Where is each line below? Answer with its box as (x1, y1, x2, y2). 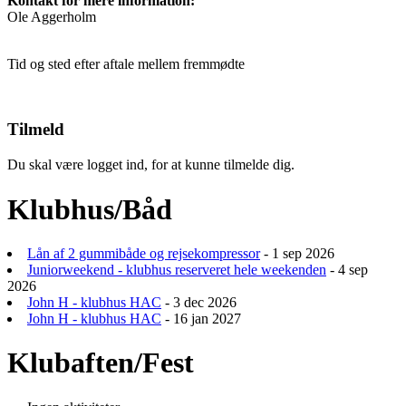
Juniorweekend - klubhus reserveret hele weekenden (27, 262, 326, 277)
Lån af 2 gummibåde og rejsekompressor (27, 246, 260, 261)
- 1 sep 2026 (260, 246, 334, 261)
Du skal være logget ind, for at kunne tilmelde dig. (7, 157, 295, 173)
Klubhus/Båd (7, 192, 172, 226)
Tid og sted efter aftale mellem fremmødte (7, 55, 245, 72)
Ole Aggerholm (7, 8, 96, 24)
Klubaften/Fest (7, 346, 194, 380)
